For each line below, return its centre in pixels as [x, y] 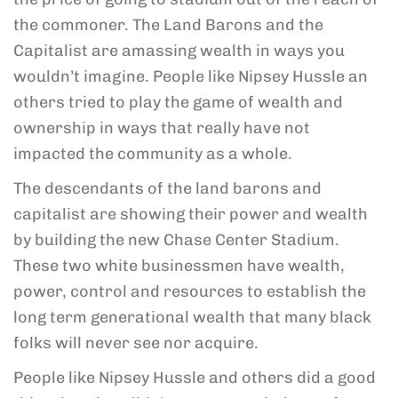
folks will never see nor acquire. [136, 343]
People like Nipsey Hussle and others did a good [195, 378]
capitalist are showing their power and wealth [191, 214]
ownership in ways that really [128, 128]
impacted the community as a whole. [155, 154]
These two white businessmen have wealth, [179, 266]
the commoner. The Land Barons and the [168, 25]
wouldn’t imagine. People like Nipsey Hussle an [191, 76]
